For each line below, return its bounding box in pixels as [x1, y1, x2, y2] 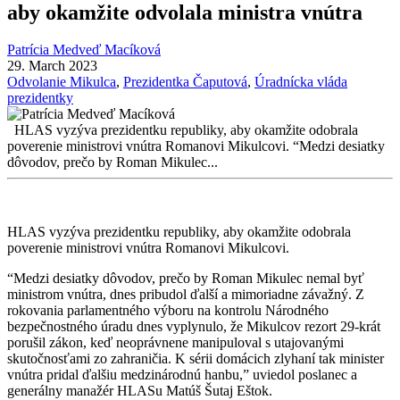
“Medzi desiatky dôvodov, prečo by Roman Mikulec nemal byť [7, 271, 364, 287]
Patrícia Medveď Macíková [7, 42, 161, 58]
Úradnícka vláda [254, 74, 347, 90]
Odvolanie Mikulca [7, 74, 116, 90]
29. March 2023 [7, 58, 97, 74]
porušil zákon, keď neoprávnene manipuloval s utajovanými [7, 335, 344, 351]
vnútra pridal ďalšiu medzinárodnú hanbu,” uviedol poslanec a [7, 367, 357, 383]
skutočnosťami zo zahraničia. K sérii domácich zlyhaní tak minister [7, 351, 384, 367]
